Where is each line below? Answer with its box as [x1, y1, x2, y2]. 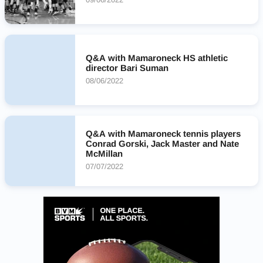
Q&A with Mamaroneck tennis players [86, 129, 241, 139]
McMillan [86, 149, 123, 159]
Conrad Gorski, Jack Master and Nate [86, 139, 239, 149]
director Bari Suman [86, 62, 168, 73]
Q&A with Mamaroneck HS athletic [86, 52, 228, 63]
